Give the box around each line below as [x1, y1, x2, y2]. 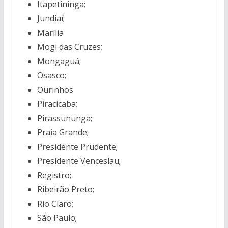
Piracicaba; [37, 98, 77, 109]
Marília [37, 27, 64, 38]
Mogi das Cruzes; [37, 41, 102, 52]
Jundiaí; [37, 13, 65, 24]
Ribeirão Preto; [37, 184, 94, 195]
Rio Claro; [37, 198, 73, 209]
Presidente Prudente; [37, 141, 118, 152]
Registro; [37, 169, 71, 181]
